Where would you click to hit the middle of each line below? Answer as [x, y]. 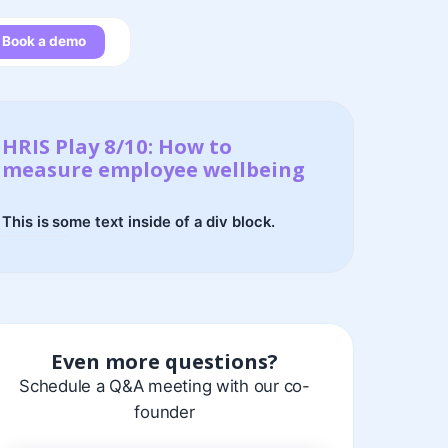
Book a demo [44, 41]
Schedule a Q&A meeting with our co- [164, 385]
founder [164, 411]
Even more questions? [164, 360]
